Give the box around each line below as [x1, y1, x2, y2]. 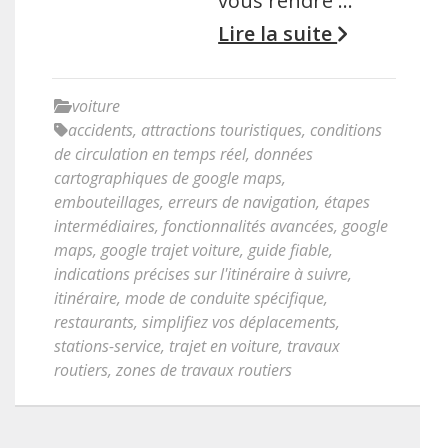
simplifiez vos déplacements [142, 311, 336, 333]
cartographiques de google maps [54, 167, 282, 189]
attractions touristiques [141, 119, 302, 141]
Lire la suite [218, 20, 338, 47]
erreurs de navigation [168, 191, 316, 213]
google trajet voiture [101, 239, 240, 261]
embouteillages [54, 191, 160, 213]
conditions [310, 119, 382, 141]
